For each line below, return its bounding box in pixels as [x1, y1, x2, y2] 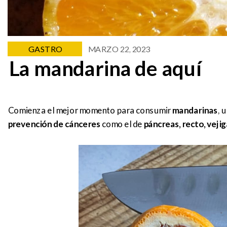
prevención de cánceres [8, 119, 100, 129]
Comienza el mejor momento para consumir [8, 105, 170, 116]
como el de [100, 119, 143, 129]
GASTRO [28, 44, 62, 54]
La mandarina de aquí [8, 56, 204, 81]
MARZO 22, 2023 [88, 44, 150, 54]
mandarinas [170, 105, 217, 116]
